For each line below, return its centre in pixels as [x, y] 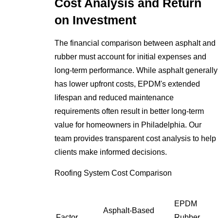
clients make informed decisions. [111, 152]
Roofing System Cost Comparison [113, 173]
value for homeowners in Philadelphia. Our [128, 125]
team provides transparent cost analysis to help [136, 138]
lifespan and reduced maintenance [114, 97]
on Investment [96, 20]
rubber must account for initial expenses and [131, 56]
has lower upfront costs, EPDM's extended [127, 84]
